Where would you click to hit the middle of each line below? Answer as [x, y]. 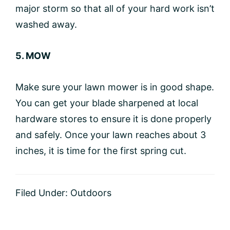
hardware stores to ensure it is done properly [113, 119]
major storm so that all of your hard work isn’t [115, 8]
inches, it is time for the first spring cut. [102, 150]
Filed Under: [43, 193]
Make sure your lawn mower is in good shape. [115, 87]
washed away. [46, 24]
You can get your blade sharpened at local [107, 103]
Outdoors [91, 193]
